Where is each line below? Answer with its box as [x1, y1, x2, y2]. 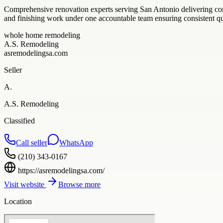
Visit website [4, 180, 46, 189]
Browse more [58, 180, 101, 189]
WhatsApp [59, 138, 93, 147]
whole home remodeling [4, 30, 80, 39]
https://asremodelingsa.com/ [18, 166, 105, 175]
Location [4, 197, 32, 206]
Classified [4, 116, 35, 125]
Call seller [16, 138, 47, 147]
